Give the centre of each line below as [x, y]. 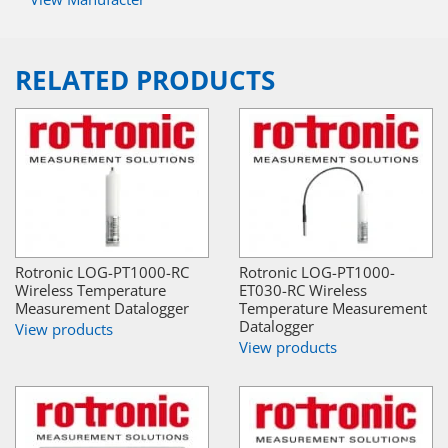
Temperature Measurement [333, 308]
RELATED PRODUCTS [145, 81]
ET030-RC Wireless [303, 290]
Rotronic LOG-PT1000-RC [102, 272]
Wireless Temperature [90, 290]
